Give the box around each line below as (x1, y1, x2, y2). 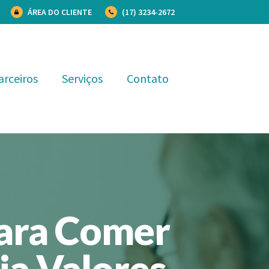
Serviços (61, 71, 103, 86)
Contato (126, 71, 169, 86)
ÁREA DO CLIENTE (27, 7, 92, 17)
